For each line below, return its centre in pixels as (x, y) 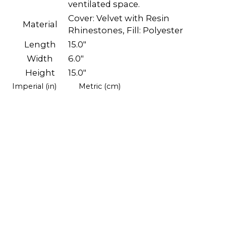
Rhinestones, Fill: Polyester (126, 30)
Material (40, 24)
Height (40, 72)
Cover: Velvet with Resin (119, 18)
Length (40, 44)
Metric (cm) (100, 86)
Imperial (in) (34, 86)
